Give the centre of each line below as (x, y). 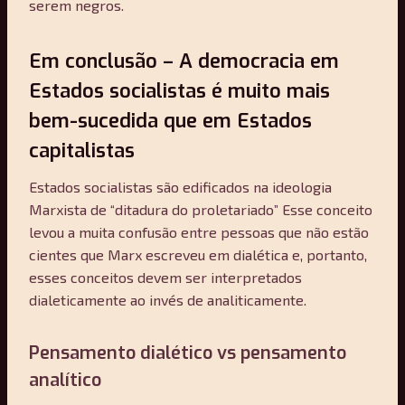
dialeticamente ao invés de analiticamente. (168, 299)
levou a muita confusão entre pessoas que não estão (199, 231)
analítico (65, 380)
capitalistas (82, 150)
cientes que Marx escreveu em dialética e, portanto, (198, 254)
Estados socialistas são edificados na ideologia (180, 186)
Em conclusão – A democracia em (184, 61)
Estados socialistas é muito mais (179, 90)
